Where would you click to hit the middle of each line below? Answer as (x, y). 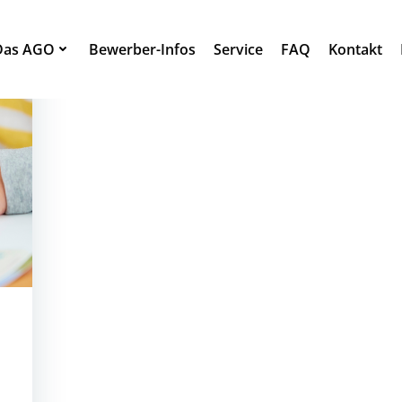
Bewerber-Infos (143, 49)
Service (239, 49)
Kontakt (356, 49)
